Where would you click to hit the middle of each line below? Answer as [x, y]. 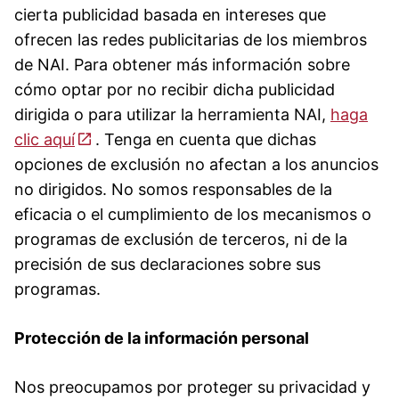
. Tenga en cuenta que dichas [204, 139]
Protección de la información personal [162, 338]
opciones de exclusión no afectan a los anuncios [196, 164]
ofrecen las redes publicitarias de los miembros [191, 39]
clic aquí [45, 139]
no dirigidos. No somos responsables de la [173, 189]
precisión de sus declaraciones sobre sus [167, 264]
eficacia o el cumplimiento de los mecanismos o [193, 214]
